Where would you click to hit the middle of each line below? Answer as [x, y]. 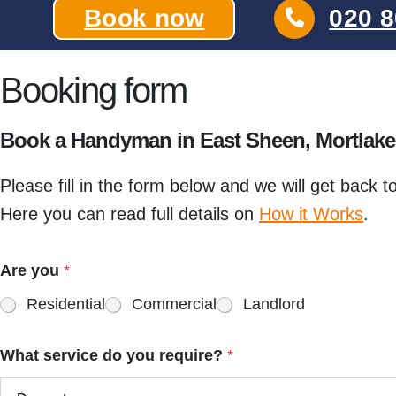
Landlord [274, 305]
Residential [66, 305]
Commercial [174, 305]
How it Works [311, 214]
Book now [145, 18]
